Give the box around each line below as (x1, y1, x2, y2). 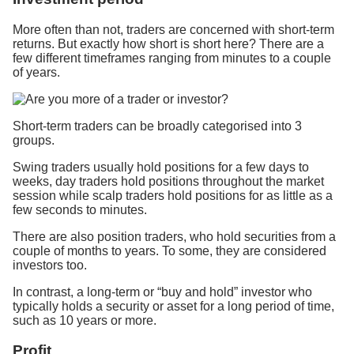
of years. (13, 65, 60, 79)
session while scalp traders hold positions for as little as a (13, 188, 333, 202)
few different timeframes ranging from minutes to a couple (13, 51, 331, 65)
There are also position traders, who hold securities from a (13, 229, 336, 243)
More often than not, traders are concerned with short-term (13, 22, 334, 36)
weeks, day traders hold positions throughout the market (13, 174, 324, 188)
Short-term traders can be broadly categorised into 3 (13, 119, 302, 133)
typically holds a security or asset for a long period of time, (13, 299, 334, 313)
